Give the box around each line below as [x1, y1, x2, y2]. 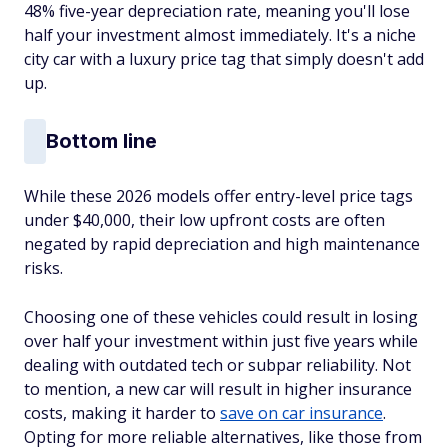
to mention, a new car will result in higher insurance [24, 377, 412, 400]
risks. [24, 256, 63, 279]
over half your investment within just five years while [24, 329, 418, 352]
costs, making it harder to [24, 401, 220, 424]
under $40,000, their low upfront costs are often [24, 208, 385, 231]
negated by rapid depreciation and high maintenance [24, 232, 420, 255]
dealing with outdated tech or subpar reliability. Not [24, 353, 411, 376]
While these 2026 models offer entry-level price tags [24, 184, 413, 207]
